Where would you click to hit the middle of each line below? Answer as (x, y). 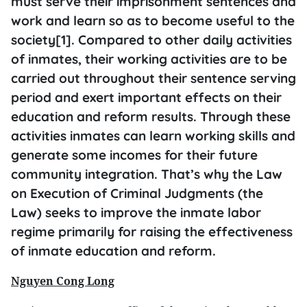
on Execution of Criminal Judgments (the (137, 193)
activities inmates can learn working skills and (153, 136)
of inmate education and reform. (113, 251)
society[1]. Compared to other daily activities (151, 40)
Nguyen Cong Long (63, 281)
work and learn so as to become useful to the (153, 21)
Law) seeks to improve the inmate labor (136, 212)
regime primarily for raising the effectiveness (152, 232)
